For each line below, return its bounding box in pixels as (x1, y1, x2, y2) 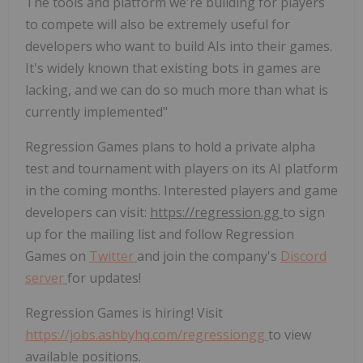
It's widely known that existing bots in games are (25, 59, 321, 78)
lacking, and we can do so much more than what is (25, 81, 328, 100)
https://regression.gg (150, 203, 283, 222)
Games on (25, 247, 89, 266)
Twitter (89, 247, 137, 266)
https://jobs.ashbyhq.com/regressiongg (25, 326, 268, 344)
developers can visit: (25, 203, 150, 222)
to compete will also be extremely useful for (25, 15, 290, 34)
